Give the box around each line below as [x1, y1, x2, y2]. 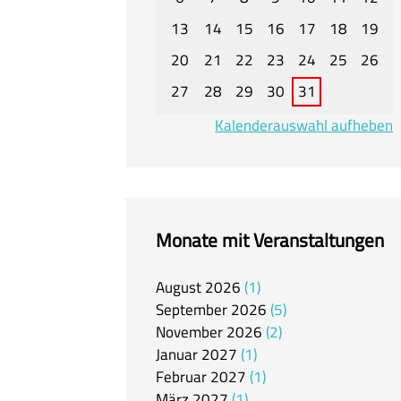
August [156, 276, 201, 300]
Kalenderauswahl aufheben [215, 114, 394, 137]
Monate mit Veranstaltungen [156, 226, 384, 254]
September [156, 298, 227, 322]
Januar [156, 343, 198, 367]
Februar [156, 365, 207, 389]
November [156, 320, 223, 345]
